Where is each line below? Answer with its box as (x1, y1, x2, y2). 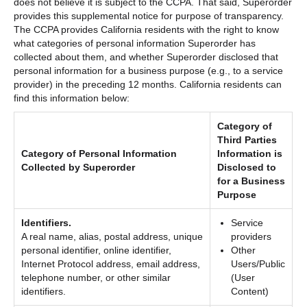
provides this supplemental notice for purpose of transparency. (14, 10, 284, 21)
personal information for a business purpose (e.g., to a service (14, 64, 283, 76)
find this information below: (14, 92, 130, 103)
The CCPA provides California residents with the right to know (14, 23, 279, 35)
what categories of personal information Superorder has (14, 37, 256, 49)
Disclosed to (217, 161, 277, 173)
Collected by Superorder (21, 161, 136, 173)
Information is (217, 147, 283, 159)
